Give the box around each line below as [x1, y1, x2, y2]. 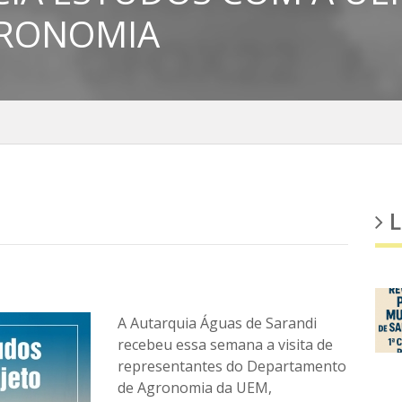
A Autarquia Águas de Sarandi [118, 313, 318, 333]
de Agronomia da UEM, [118, 378, 273, 398]
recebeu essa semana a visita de [118, 335, 334, 354]
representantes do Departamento [118, 356, 347, 376]
